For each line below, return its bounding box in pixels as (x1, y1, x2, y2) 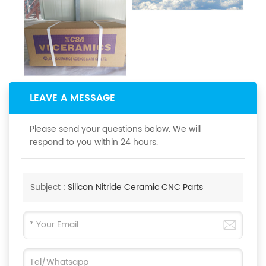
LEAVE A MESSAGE (30, 90, 115, 106)
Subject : (30, 180, 68, 195)
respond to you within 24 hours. (30, 135, 158, 150)
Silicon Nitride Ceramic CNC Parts (68, 180, 203, 195)
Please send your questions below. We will (30, 122, 201, 137)
